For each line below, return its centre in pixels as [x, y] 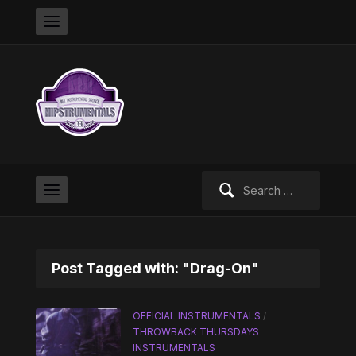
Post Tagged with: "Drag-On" [155, 268]
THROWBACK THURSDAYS [196, 332]
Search [219, 179]
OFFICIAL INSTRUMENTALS [197, 316]
